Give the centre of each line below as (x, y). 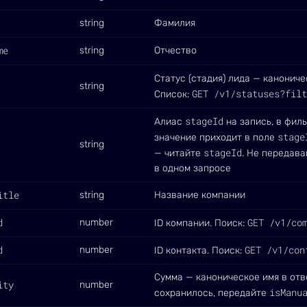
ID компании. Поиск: (201, 223)
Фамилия (175, 23)
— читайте (179, 153)
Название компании (200, 195)
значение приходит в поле (216, 137)
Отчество (175, 50)
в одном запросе (193, 168)
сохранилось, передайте (212, 293)
